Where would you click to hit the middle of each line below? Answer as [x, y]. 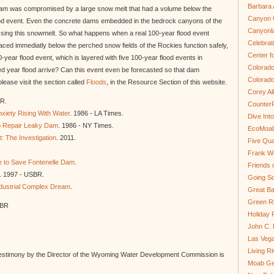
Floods [96, 82]
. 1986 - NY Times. [86, 125]
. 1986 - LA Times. [97, 113]
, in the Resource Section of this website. [167, 82]
